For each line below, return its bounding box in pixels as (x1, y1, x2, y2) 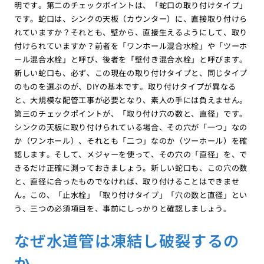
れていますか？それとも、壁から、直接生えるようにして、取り (14, 27, 248, 38)
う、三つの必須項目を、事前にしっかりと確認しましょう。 (14, 203, 232, 214)
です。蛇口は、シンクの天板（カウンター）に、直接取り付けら (14, 13, 248, 25)
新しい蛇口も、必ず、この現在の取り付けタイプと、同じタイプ (14, 67, 248, 79)
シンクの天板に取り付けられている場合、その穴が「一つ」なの (14, 121, 248, 133)
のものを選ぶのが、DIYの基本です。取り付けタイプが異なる (14, 81, 237, 93)
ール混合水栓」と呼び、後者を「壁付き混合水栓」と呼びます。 (14, 54, 248, 65)
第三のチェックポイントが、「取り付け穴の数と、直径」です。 (14, 108, 248, 120)
